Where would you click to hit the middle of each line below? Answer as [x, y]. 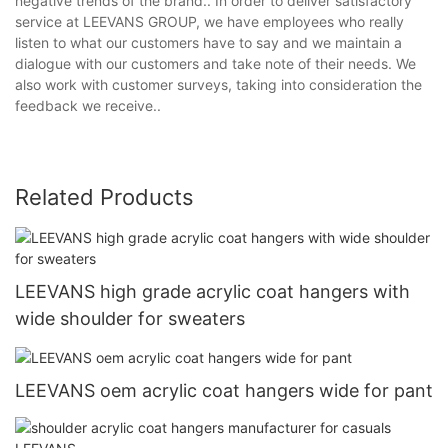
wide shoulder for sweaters [130, 318]
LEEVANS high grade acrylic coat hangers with [212, 291]
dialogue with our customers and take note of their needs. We [215, 63]
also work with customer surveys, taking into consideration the [218, 84]
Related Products [104, 196]
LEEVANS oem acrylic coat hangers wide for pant [224, 390]
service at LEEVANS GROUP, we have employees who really [209, 21]
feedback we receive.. [88, 105]
